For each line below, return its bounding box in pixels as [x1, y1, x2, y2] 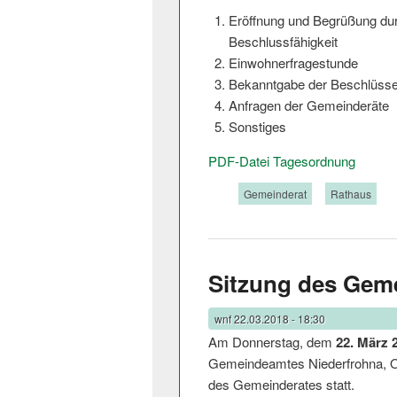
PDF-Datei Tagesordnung [208, 151, 355, 170]
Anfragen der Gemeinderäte [228, 95, 389, 114]
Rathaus [331, 185, 371, 201]
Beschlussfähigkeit [228, 31, 338, 51]
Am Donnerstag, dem [208, 331, 336, 351]
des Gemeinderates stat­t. [208, 374, 354, 393]
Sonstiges [228, 116, 286, 136]
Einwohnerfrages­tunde [228, 52, 358, 72]
